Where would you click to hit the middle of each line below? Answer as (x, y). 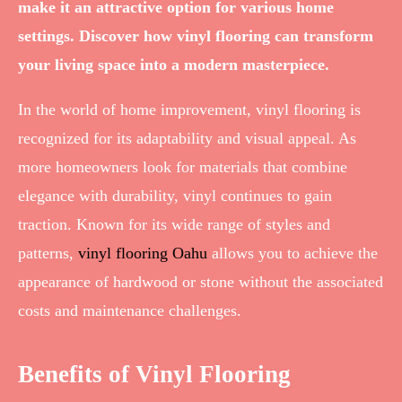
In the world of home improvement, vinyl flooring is (189, 110)
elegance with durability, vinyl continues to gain (175, 196)
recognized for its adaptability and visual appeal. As (187, 139)
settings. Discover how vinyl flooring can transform (196, 36)
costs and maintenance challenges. (130, 311)
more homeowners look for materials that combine (183, 167)
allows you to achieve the (293, 253)
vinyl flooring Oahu (143, 253)
